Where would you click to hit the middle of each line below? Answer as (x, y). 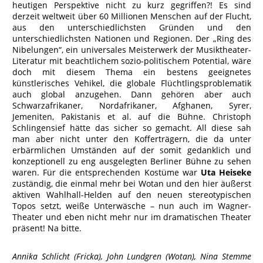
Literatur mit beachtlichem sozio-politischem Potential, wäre (132, 61)
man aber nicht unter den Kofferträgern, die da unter (132, 139)
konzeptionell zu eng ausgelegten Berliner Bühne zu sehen (132, 161)
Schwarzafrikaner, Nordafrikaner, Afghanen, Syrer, (132, 105)
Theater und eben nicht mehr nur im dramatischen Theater (132, 217)
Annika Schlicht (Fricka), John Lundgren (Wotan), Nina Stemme (132, 256)
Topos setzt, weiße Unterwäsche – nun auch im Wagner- (132, 206)
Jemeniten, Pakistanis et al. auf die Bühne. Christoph (132, 117)
